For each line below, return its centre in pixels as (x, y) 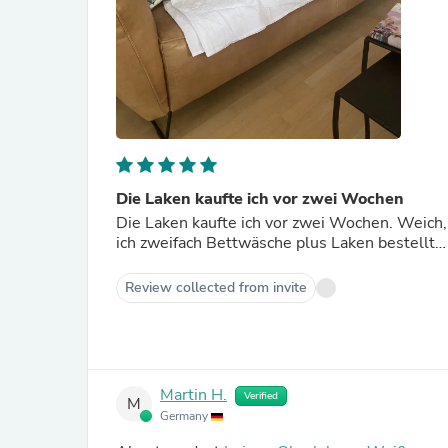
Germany (185, 416)
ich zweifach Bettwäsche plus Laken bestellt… (281, 243)
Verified (261, 396)
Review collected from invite (216, 287)
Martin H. (193, 395)
